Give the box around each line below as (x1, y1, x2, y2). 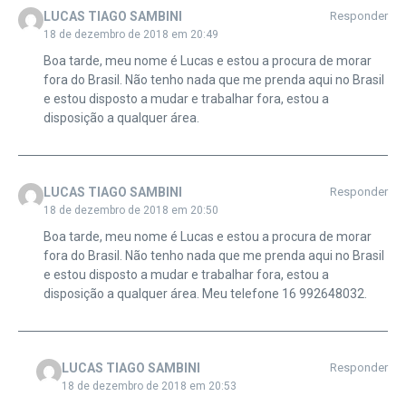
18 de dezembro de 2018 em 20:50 (43, 204, 218, 217)
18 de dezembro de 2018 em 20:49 (43, 28, 218, 42)
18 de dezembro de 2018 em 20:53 (61, 380, 237, 393)
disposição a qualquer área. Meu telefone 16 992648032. (43, 286, 367, 302)
